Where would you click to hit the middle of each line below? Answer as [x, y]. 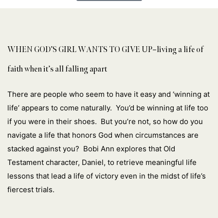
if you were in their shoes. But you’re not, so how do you [105, 121]
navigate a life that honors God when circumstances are [103, 135]
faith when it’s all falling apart [57, 69]
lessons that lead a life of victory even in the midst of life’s [107, 176]
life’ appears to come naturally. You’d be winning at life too [108, 108]
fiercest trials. [31, 189]
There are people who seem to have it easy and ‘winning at [109, 94]
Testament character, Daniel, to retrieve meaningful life [102, 162]
